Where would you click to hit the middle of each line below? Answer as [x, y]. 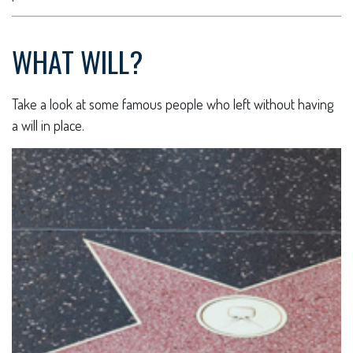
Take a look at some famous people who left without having [173, 104]
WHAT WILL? [77, 61]
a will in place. [48, 125]
